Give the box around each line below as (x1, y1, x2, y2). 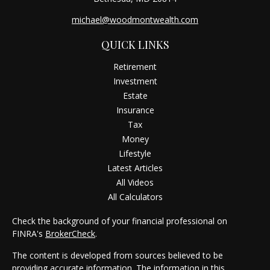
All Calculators (107, 191, 163, 202)
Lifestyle (119, 148, 151, 159)
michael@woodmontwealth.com (72, 14, 198, 25)
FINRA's (12, 228, 45, 239)
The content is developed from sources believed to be (12, 250, 223, 261)
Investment (113, 75, 157, 87)
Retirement (113, 61, 157, 72)
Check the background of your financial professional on (12, 215, 227, 227)
